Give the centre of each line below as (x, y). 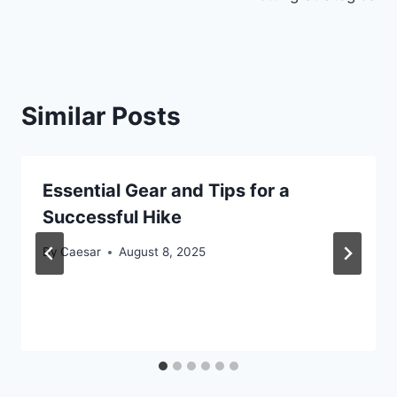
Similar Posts (101, 117)
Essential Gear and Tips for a (166, 191)
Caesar (81, 252)
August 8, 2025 (163, 252)
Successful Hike (112, 218)
